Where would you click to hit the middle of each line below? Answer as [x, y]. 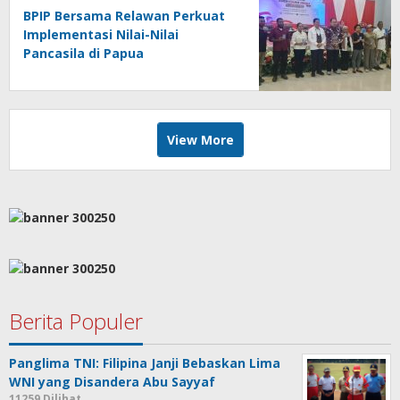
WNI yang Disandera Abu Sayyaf [112, 382]
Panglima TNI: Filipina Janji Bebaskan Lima [145, 363]
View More [200, 139]
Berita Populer [76, 321]
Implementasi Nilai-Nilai [101, 34]
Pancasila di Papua [83, 53]
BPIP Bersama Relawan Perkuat [124, 15]
